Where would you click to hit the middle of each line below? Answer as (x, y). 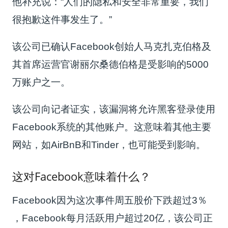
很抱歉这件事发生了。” (62, 19)
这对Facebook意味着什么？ (82, 176)
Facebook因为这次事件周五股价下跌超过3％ (110, 200)
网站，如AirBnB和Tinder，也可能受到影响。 (109, 145)
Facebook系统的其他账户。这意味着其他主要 (112, 127)
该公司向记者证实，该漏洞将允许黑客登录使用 (114, 109)
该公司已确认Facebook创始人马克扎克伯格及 (112, 46)
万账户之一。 (41, 82)
